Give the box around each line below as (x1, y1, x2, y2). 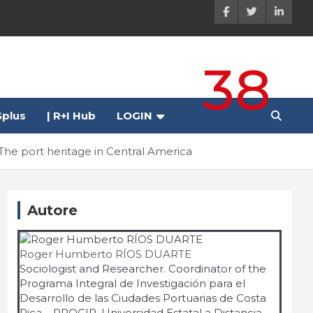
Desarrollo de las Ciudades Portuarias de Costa (20, 291, 266, 305)
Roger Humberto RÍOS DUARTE (20, 247, 191, 261)
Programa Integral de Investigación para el (20, 277, 245, 290)
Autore (27, 202, 78, 219)
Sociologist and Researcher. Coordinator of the (20, 262, 266, 275)
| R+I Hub (47, 109, 96, 122)
